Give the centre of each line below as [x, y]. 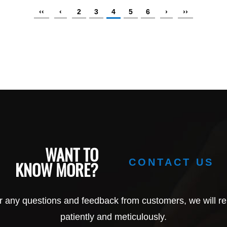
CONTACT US [171, 162]
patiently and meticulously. [113, 217]
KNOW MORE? [57, 169]
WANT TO [72, 154]
